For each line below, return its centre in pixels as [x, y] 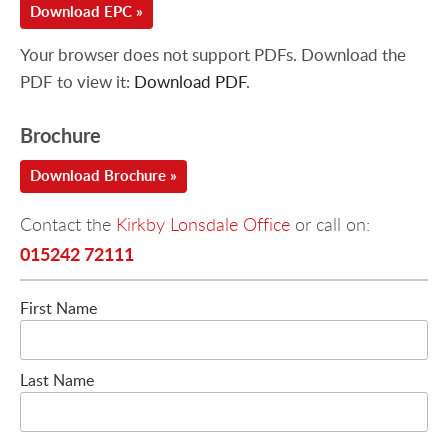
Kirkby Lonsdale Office [203, 223]
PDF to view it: [77, 82]
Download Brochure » [103, 175]
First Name [58, 307]
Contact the [68, 223]
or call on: [330, 223]
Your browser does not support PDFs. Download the [213, 55]
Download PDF [190, 82]
